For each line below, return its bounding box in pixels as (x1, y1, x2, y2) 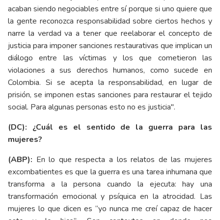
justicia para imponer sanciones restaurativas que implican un (8, 40, 212, 51)
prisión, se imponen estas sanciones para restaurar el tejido (8, 89, 212, 100)
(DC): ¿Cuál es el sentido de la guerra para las (8, 121, 212, 133)
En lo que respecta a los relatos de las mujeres (36, 154, 213, 165)
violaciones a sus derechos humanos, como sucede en (8, 64, 212, 76)
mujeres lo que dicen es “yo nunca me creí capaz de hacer (8, 203, 212, 214)
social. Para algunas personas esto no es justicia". (8, 101, 175, 112)
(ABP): (8, 154, 36, 165)
